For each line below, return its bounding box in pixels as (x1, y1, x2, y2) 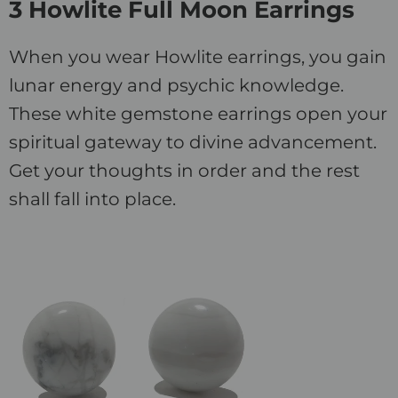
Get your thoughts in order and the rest (9, 160, 360, 182)
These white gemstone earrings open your (9, 103, 387, 125)
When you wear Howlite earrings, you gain (9, 46, 386, 68)
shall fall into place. (9, 188, 176, 211)
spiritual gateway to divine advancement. (9, 131, 377, 154)
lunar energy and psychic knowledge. (9, 75, 344, 97)
